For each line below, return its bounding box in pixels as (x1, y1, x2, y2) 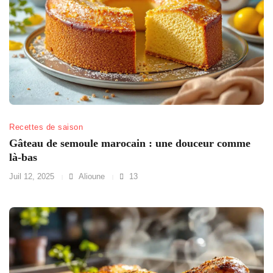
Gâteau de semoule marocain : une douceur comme (9, 137, 250, 150)
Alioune (76, 172, 105, 182)
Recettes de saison (9, 122, 83, 132)
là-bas (9, 151, 37, 164)
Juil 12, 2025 (9, 172, 54, 182)
